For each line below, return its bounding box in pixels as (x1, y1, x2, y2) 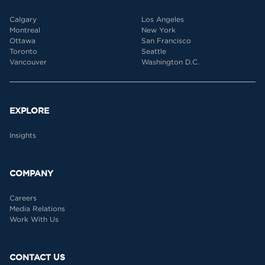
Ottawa (9, 37, 35, 44)
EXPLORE (9, 106, 49, 115)
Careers (9, 194, 37, 202)
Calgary (9, 15, 37, 23)
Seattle (141, 47, 166, 55)
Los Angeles (141, 15, 184, 23)
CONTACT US (9, 253, 65, 262)
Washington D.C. (141, 58, 199, 66)
